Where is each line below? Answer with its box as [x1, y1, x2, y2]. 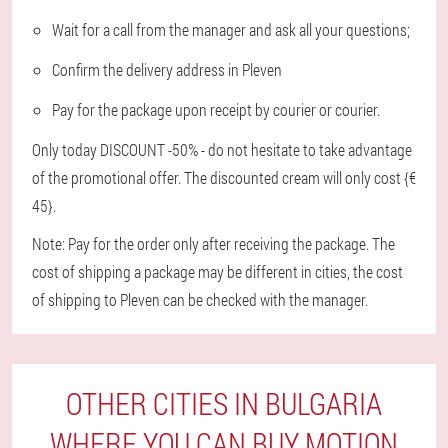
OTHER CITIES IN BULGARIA [66, 384, 382, 423]
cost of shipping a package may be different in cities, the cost [32, 261, 403, 282]
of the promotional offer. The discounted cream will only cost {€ [32, 167, 416, 188]
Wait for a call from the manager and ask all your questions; [52, 19, 410, 40]
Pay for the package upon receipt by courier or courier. [52, 99, 380, 120]
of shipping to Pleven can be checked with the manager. [32, 289, 368, 310]
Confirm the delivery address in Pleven [52, 59, 282, 80]
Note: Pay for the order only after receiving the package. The [32, 233, 395, 254]
